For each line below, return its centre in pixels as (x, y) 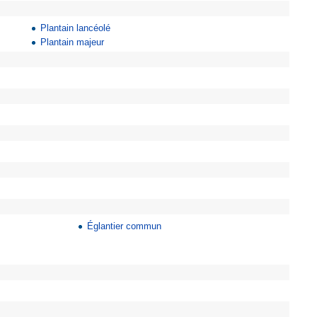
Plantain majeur (73, 42)
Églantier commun (125, 226)
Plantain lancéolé (76, 28)
